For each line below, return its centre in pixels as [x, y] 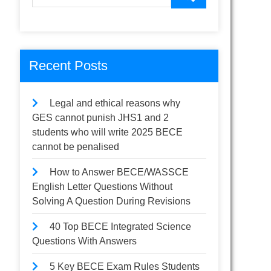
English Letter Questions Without [103, 187]
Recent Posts [69, 66]
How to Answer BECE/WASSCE [119, 172]
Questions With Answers [85, 241]
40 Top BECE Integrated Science [121, 227]
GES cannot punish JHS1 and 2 [101, 118]
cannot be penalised [76, 147]
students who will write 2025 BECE [108, 132]
